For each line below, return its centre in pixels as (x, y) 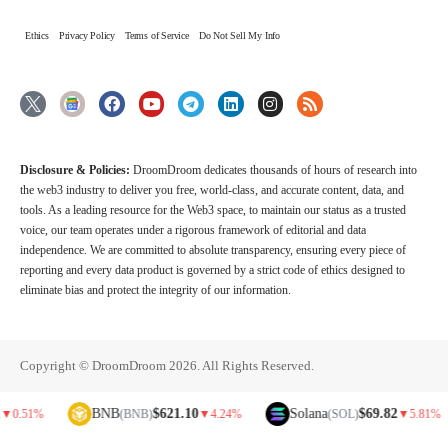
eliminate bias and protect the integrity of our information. (155, 289)
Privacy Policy (87, 35)
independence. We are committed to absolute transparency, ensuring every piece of (213, 249)
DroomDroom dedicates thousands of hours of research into (275, 169)
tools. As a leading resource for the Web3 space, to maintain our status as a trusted (213, 209)
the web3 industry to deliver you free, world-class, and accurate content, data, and (212, 189)
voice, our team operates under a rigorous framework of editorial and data (193, 229)
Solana (263, 414)
